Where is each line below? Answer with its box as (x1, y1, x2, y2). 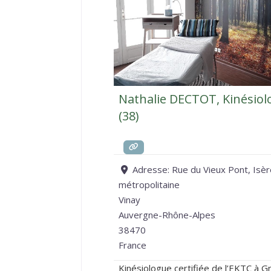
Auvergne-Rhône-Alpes (118, 208, 215, 221)
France (118, 238, 146, 251)
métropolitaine (118, 178, 180, 191)
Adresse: (132, 163, 172, 175)
